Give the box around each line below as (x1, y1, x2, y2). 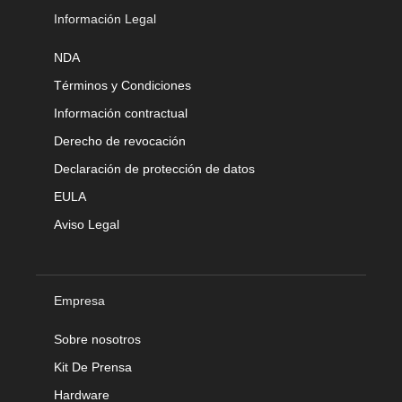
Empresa (54, 293, 105, 309)
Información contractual (54, 106, 188, 121)
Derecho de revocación (54, 134, 186, 149)
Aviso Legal (54, 217, 119, 232)
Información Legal (54, 12, 156, 27)
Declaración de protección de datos (54, 162, 255, 177)
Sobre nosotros (54, 332, 141, 347)
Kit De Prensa (54, 360, 132, 375)
